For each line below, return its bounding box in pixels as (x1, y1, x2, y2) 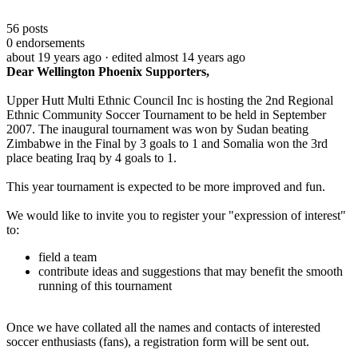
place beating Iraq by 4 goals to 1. (6, 150, 177, 165)
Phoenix (98, 64, 142, 78)
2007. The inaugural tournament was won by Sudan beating (6, 121, 308, 136)
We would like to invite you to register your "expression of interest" (6, 208, 346, 222)
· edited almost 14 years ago (105, 50, 245, 64)
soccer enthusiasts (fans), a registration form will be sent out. (6, 334, 309, 348)
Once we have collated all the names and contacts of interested (6, 320, 320, 334)
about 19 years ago (6, 50, 101, 64)
